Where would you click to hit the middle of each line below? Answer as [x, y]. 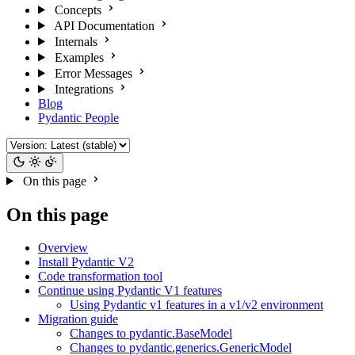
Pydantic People [78, 117]
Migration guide [78, 319]
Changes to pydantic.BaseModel [151, 334]
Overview [63, 248]
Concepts [78, 10]
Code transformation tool [100, 277]
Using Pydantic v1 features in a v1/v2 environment [197, 305]
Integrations [84, 89]
